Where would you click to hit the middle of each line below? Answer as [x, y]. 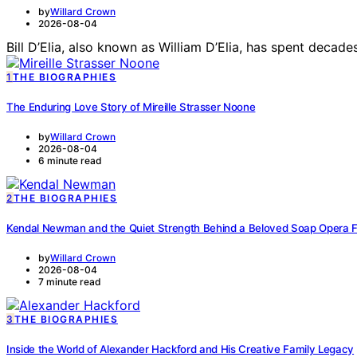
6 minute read [70, 160]
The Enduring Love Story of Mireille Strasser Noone [131, 106]
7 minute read [70, 282]
